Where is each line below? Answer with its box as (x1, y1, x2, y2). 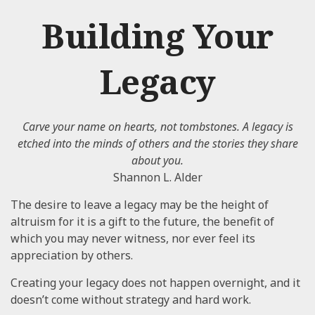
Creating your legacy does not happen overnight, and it (11, 275, 300, 290)
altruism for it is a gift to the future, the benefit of (11, 214, 274, 229)
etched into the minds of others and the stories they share (17, 136, 298, 151)
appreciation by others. (11, 247, 133, 263)
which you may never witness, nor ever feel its (11, 231, 255, 246)
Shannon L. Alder (112, 169, 202, 185)
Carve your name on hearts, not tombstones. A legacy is (22, 119, 293, 134)
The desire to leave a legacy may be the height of (11, 197, 269, 212)
